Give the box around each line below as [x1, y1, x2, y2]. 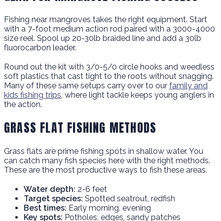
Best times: [24, 203, 67, 213]
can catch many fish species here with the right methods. [4, 155, 210, 165]
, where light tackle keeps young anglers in [61, 90, 214, 100]
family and [169, 80, 208, 90]
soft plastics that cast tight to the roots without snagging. [4, 71, 214, 81]
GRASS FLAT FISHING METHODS [4, 118, 157, 137]
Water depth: [24, 184, 75, 194]
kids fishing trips [4, 90, 61, 100]
